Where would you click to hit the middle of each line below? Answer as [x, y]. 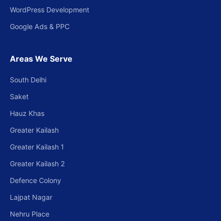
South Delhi [28, 80]
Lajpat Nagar [31, 197]
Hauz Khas [27, 113]
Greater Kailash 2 [37, 164]
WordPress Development [50, 10]
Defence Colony [36, 180]
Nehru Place [30, 214]
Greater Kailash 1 [37, 147]
